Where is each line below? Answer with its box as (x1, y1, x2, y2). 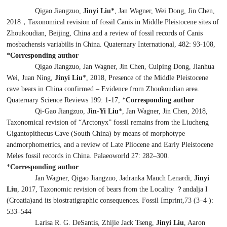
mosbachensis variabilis (7, 40, 74, 48)
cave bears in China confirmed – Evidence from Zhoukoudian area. (7, 85, 200, 93)
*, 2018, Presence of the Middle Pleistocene (83, 73, 209, 82)
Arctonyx (82, 118, 109, 126)
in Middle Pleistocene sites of (133, 18, 219, 26)
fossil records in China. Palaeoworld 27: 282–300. (23, 152, 170, 160)
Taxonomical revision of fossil (28, 18, 118, 26)
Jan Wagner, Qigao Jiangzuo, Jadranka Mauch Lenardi (35, 174, 191, 182)
